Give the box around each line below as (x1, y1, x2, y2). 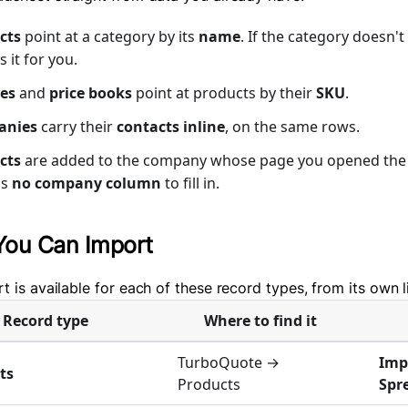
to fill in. (161, 173, 219, 194)
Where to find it (203, 311, 317, 331)
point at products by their (132, 83, 316, 104)
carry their (37, 117, 117, 138)
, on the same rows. (225, 117, 360, 138)
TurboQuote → (178, 352, 280, 373)
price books (49, 83, 132, 104)
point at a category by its (21, 26, 199, 47)
